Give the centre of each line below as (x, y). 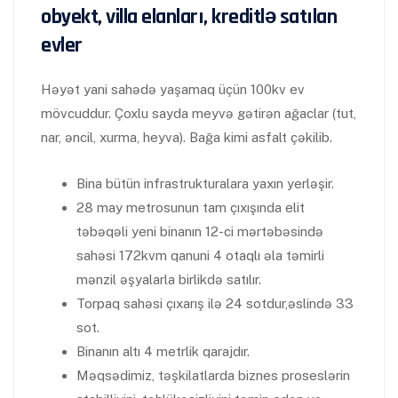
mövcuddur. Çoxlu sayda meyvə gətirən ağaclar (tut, (199, 113)
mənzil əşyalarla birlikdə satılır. (169, 279)
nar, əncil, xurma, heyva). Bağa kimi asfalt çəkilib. (187, 137)
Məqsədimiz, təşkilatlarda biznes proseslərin (213, 375)
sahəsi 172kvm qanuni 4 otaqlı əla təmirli (200, 255)
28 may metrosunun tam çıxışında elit (191, 207)
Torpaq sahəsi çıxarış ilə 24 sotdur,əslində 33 (215, 303)
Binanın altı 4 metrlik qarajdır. (163, 351)
